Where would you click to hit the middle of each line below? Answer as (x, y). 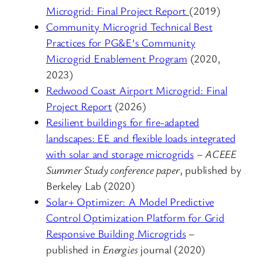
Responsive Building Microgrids (116, 233)
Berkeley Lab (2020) (90, 185)
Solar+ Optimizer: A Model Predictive (130, 201)
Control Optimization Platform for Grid (135, 217)
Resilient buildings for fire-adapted (123, 122)
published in (75, 249)
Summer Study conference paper (113, 169)
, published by (210, 169)
